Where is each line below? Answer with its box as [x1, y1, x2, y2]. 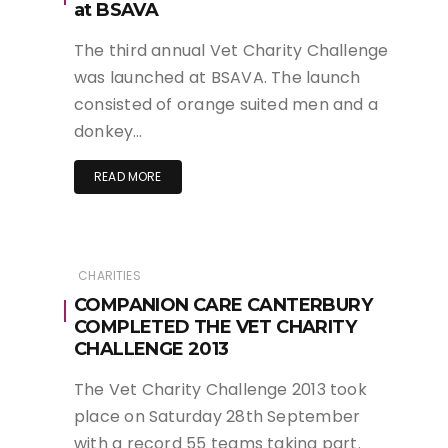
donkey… [74, 119, 143, 143]
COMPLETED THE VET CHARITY [74, 315, 356, 338]
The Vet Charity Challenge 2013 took [74, 377, 367, 401]
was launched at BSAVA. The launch [74, 65, 361, 89]
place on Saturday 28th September [74, 404, 361, 428]
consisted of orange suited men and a [74, 92, 379, 116]
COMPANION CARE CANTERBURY [74, 293, 372, 316]
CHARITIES [78, 266, 141, 284]
